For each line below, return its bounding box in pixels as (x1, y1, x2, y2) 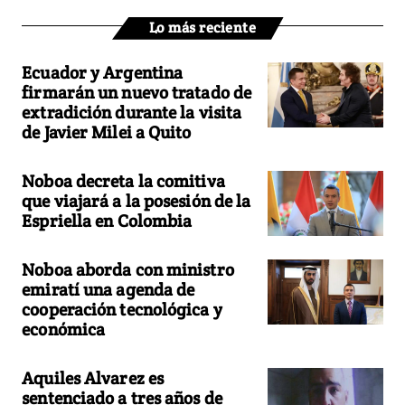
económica (22, 317, 106, 340)
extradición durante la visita (22, 100, 242, 123)
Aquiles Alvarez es (22, 366, 165, 389)
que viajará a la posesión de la (22, 189, 251, 212)
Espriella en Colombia (22, 209, 193, 231)
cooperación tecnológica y (22, 297, 222, 320)
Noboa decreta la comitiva (22, 169, 225, 192)
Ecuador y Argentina (22, 61, 184, 83)
